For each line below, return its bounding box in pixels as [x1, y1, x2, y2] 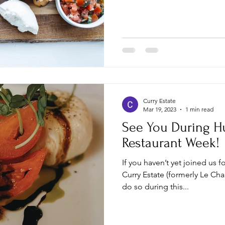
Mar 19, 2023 [143, 105, 176, 113]
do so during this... [122, 182, 189, 191]
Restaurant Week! [122, 135, 219, 151]
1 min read [185, 105, 213, 113]
